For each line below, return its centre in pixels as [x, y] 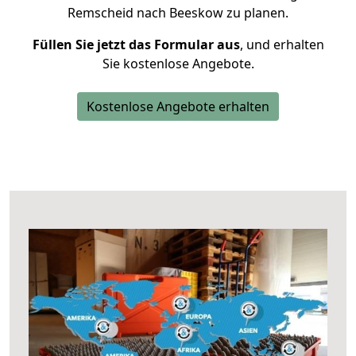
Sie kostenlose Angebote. [178, 64]
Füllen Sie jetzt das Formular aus [136, 44]
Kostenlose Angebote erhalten [178, 106]
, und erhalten [282, 44]
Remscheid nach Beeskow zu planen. [178, 13]
